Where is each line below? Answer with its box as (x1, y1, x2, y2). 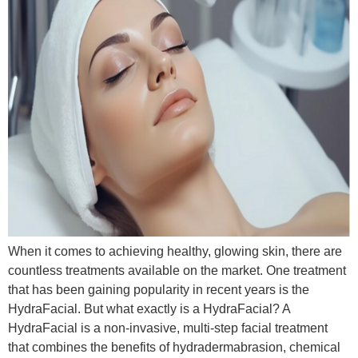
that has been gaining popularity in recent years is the (8, 283, 309, 297)
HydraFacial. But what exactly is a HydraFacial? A (8, 302, 290, 316)
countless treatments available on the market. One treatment (8, 264, 346, 278)
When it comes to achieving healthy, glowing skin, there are (8, 245, 342, 259)
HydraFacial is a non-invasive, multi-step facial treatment (8, 321, 328, 336)
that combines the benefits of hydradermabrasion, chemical (8, 340, 340, 355)
